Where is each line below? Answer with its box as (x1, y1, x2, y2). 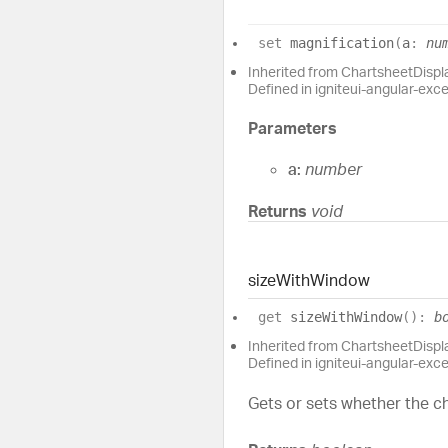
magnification (282, 34, 394, 51)
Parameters (248, 118, 337, 139)
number (305, 159, 362, 180)
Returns (248, 200, 311, 221)
